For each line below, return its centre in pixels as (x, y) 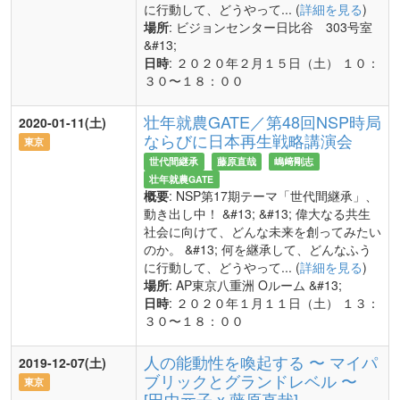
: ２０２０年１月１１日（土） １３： (274, 303)
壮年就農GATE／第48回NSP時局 (262, 121)
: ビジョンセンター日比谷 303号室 (271, 27)
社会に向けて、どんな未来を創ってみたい (262, 231)
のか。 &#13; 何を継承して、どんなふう (258, 249)
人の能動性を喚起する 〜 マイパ (261, 362)
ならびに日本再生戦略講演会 (248, 140)
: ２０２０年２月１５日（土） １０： (274, 62)
